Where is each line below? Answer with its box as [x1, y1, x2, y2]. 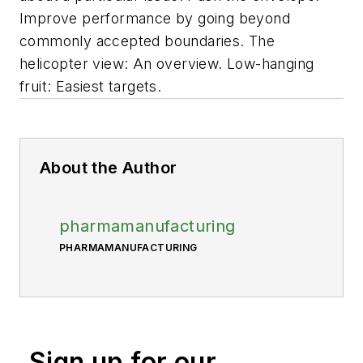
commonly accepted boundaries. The [19, 32, 275, 49]
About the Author [40, 158, 177, 177]
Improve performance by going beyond [19, 10, 290, 27]
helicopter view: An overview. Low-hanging [19, 55, 314, 72]
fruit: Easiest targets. [19, 78, 162, 95]
